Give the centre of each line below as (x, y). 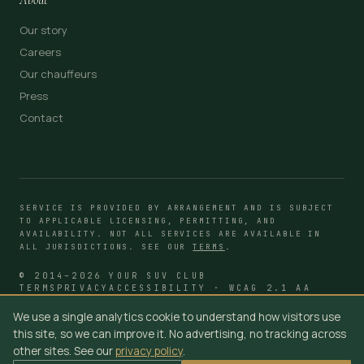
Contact (41, 117)
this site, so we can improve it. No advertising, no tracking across (180, 334)
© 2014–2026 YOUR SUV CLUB (113, 275)
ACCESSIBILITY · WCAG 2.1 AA (210, 288)
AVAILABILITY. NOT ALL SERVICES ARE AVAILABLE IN (171, 233)
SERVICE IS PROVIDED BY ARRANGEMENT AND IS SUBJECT (177, 207)
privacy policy (149, 351)
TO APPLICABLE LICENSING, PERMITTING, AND (148, 220)
